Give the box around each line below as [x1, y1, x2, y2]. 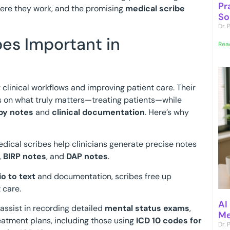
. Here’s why [145, 106, 189, 118]
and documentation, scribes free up [35, 170, 171, 182]
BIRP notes [3, 151, 46, 162]
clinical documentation [52, 106, 145, 118]
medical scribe [125, 3, 185, 14]
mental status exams [105, 203, 189, 214]
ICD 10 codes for [136, 215, 202, 226]
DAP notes [66, 151, 108, 162]
